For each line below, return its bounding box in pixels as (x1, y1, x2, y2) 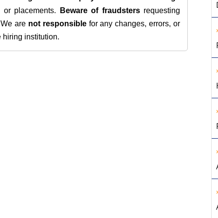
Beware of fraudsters (59, 6, 140, 15)
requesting (140, 6, 181, 15)
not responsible (28, 19, 87, 28)
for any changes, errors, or (86, 19, 181, 28)
